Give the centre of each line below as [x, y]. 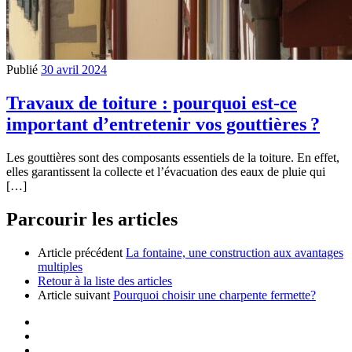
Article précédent [80, 252]
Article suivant [74, 295]
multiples [60, 266]
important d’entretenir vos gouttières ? [163, 125]
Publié [24, 70]
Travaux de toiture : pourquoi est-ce [152, 103]
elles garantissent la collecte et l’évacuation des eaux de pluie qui [166, 172]
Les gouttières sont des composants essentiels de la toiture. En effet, [173, 158]
